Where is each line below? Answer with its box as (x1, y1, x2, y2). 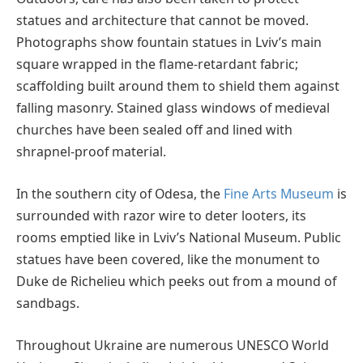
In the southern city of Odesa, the (16, 184, 224, 203)
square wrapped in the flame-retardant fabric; (16, 55, 298, 74)
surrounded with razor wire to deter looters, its (16, 206, 306, 224)
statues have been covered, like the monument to (16, 250, 320, 268)
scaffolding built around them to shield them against (16, 77, 340, 96)
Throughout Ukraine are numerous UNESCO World (16, 335, 329, 354)
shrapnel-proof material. (16, 143, 166, 161)
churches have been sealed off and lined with (16, 121, 293, 139)
